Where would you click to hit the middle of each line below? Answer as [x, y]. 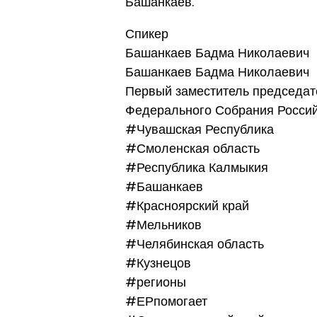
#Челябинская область [195, 244]
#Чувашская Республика [200, 129]
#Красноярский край [187, 206]
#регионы [156, 282]
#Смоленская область [192, 149]
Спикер [147, 34]
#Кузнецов [158, 263]
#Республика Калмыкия [197, 168]
